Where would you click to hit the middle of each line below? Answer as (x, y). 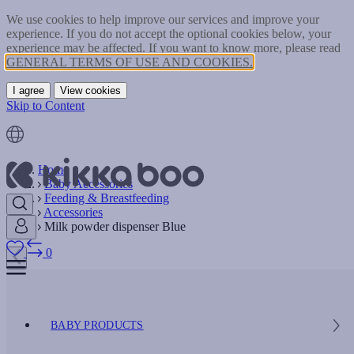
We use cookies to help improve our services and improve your (163, 19)
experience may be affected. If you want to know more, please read (173, 48)
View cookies (90, 90)
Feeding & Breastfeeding (107, 198)
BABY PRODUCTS (97, 325)
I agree (28, 90)
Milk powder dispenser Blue (115, 226)
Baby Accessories (88, 184)
